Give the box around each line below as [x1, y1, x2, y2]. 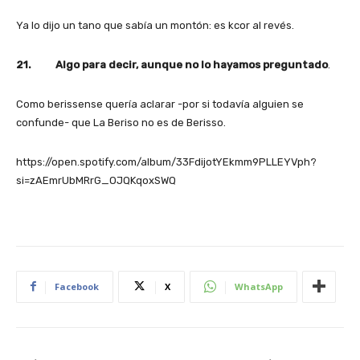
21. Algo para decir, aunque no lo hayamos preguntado [16, 58, 328, 71]
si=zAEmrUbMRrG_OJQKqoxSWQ [16, 174, 176, 186]
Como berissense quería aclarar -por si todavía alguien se [16, 97, 304, 110]
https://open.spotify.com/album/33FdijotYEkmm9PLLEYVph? [16, 155, 317, 168]
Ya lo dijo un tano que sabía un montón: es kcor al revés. [16, 18, 294, 31]
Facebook [55, 280, 99, 292]
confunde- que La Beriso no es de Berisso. [16, 116, 226, 129]
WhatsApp [235, 280, 283, 292]
